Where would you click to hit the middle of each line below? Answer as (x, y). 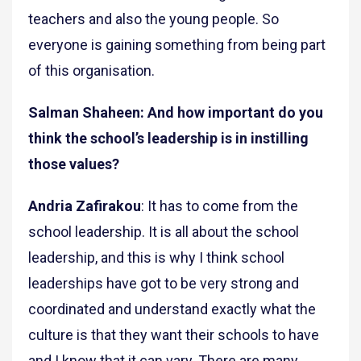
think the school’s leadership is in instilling (168, 139)
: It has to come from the (220, 206)
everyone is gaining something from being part (177, 45)
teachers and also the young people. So (154, 19)
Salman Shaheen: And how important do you (176, 113)
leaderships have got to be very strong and (164, 284)
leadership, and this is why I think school (156, 258)
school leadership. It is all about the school (164, 232)
